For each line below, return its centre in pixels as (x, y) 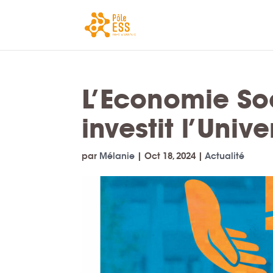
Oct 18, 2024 (170, 156)
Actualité (225, 156)
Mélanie (117, 156)
